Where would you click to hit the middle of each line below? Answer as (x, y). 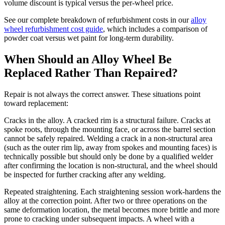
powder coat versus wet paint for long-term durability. (89, 38)
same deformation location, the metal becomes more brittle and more (112, 210)
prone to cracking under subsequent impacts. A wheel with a (99, 219)
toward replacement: (36, 103)
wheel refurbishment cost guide (53, 29)
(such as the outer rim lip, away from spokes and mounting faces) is (110, 148)
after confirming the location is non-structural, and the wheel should (111, 166)
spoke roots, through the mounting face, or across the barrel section (110, 130)
